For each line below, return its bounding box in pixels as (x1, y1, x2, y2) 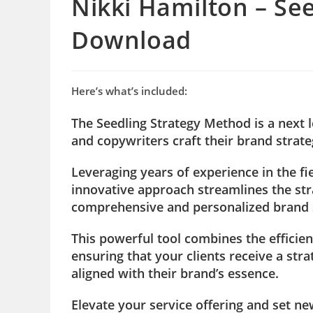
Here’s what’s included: (71, 84, 187, 99)
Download (71, 24, 191, 57)
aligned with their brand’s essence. (71, 265, 279, 282)
